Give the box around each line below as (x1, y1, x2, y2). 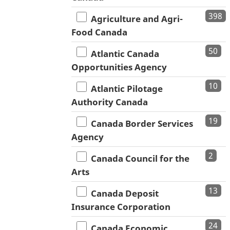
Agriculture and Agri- (87, 13, 183, 25)
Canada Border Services (87, 118, 193, 130)
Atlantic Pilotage (87, 83, 163, 95)
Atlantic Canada (87, 48, 159, 60)
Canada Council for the (87, 152, 189, 165)
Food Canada (71, 26, 127, 39)
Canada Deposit (87, 187, 159, 200)
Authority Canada (71, 96, 148, 108)
